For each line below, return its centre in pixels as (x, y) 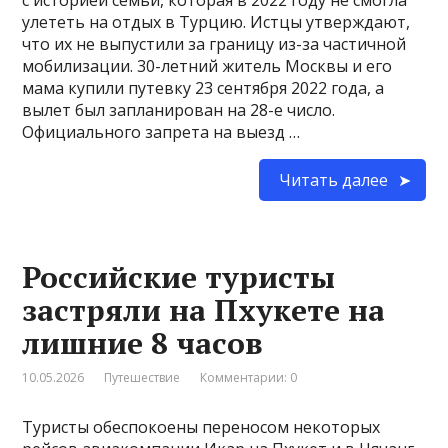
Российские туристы (179, 276)
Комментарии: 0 (249, 377)
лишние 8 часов (143, 342)
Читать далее (333, 179)
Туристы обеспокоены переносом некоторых (201, 426)
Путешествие (142, 377)
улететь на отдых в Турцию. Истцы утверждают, (216, 21)
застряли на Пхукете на (204, 309)
